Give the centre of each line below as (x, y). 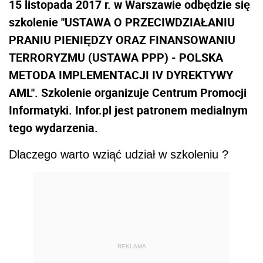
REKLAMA (131, 247)
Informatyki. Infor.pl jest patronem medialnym (128, 110)
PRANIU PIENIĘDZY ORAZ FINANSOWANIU (122, 39)
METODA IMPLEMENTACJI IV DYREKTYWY (121, 75)
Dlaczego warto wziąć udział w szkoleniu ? (119, 154)
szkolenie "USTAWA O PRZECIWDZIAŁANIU (122, 22)
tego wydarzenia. (53, 127)
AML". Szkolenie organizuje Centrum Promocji (128, 92)
